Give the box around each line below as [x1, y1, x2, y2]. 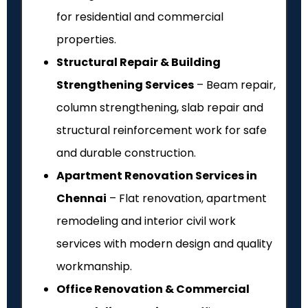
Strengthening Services [56, 77, 194, 93]
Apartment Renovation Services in [56, 168, 257, 184]
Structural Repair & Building [56, 54, 221, 71]
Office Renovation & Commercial [56, 281, 250, 298]
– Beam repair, [194, 77, 276, 93]
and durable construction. [56, 145, 196, 162]
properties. [56, 32, 116, 48]
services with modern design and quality [56, 236, 272, 252]
